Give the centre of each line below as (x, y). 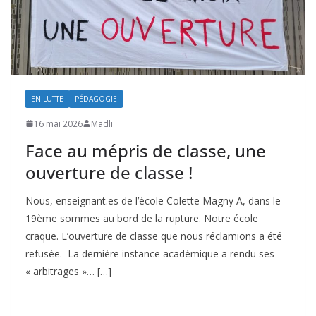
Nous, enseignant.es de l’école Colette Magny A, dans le (153, 200)
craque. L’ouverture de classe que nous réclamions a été (154, 236)
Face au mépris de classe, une (146, 150)
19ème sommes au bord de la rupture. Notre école (142, 218)
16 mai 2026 (58, 123)
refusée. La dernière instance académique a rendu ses (150, 253)
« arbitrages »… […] (68, 271)
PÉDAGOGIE (96, 98)
